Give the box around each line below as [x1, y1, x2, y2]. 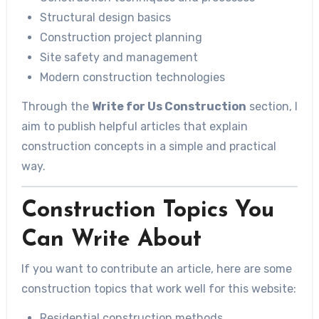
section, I [246, 99, 298, 113]
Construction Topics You [21, 199, 274, 222]
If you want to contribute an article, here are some [21, 262, 292, 276]
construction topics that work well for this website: [21, 282, 296, 296]
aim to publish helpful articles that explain [21, 119, 248, 133]
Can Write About [21, 228, 202, 251]
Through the [21, 99, 92, 113]
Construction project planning [39, 30, 202, 44]
